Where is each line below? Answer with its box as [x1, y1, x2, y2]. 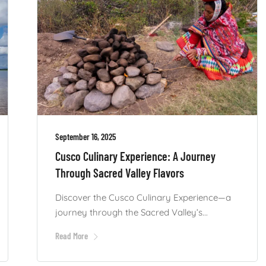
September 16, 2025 [55, 131, 116, 142]
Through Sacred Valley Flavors [55, 165, 184, 180]
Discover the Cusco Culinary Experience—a [55, 191, 231, 203]
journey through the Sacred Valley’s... [55, 206, 208, 218]
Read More [55, 230, 88, 241]
